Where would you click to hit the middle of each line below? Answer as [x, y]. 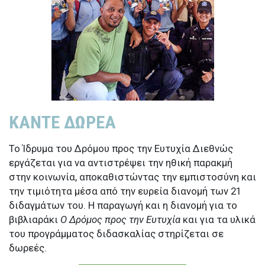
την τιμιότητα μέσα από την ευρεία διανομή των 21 [125, 191]
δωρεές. [28, 248]
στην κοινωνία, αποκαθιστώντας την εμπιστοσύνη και [132, 177]
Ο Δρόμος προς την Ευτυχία [120, 220]
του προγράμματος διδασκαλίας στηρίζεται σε [116, 234]
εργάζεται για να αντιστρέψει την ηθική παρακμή [121, 163]
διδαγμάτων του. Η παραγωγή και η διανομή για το [123, 206]
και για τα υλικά [218, 220]
